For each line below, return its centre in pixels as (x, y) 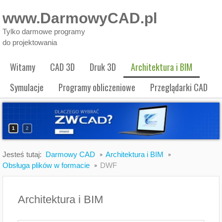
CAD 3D (62, 67)
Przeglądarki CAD (179, 87)
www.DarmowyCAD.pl (80, 18)
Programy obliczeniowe (97, 87)
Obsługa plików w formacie (46, 165)
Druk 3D (103, 67)
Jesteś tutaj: (24, 154)
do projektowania (30, 42)
